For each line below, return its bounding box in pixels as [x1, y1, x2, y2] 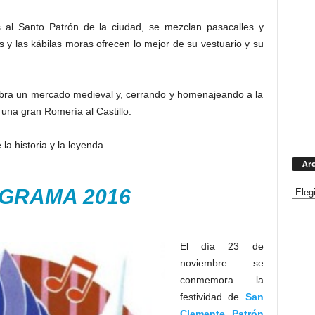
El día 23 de [179, 240, 264, 252]
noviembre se [179, 257, 264, 269]
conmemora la [179, 274, 264, 285]
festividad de [179, 291, 245, 302]
